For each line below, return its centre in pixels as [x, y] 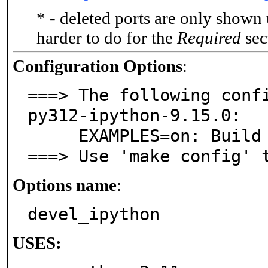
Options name [65, 185]
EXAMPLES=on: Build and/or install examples [53, 136]
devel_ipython [94, 214]
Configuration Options [98, 66]
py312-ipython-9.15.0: [134, 115]
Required [209, 38]
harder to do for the [107, 38]
